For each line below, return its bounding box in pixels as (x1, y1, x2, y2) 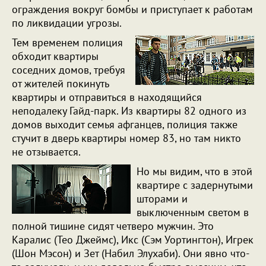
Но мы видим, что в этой (137, 164, 252, 178)
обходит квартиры (12, 49, 99, 63)
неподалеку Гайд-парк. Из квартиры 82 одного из (12, 104, 246, 118)
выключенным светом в (137, 205, 249, 219)
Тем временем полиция (12, 36, 123, 49)
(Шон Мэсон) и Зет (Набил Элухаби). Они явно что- (12, 246, 249, 260)
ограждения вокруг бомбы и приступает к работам (12, 2, 253, 16)
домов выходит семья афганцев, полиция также (12, 118, 237, 131)
